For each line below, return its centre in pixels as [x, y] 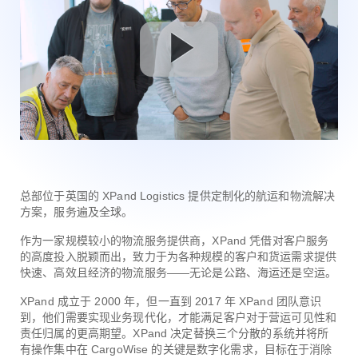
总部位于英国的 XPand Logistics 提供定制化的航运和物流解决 [178, 195]
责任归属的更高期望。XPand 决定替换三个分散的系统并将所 [175, 333]
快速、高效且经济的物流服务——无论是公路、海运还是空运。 [178, 272]
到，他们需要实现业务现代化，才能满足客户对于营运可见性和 [178, 317]
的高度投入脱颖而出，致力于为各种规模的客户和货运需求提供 [178, 256]
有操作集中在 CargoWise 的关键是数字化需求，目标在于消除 [176, 349]
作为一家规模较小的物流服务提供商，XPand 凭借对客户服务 [175, 240]
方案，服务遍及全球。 [77, 211]
